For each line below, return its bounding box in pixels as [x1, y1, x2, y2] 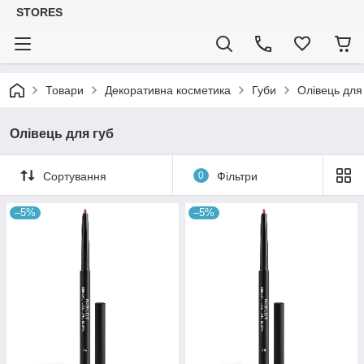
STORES [16, 6, 63, 19]
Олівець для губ [10, 127, 114, 141]
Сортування [43, 169, 106, 183]
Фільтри [216, 169, 258, 183]
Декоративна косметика [105, 84, 231, 97]
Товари [45, 84, 84, 97]
